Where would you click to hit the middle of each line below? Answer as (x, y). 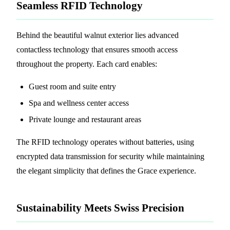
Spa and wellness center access (79, 103)
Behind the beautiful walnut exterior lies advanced (98, 35)
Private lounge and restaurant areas (85, 119)
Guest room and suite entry (72, 86)
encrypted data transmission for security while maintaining (110, 156)
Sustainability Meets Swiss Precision (100, 207)
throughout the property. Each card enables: (87, 64)
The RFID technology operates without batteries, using (105, 142)
